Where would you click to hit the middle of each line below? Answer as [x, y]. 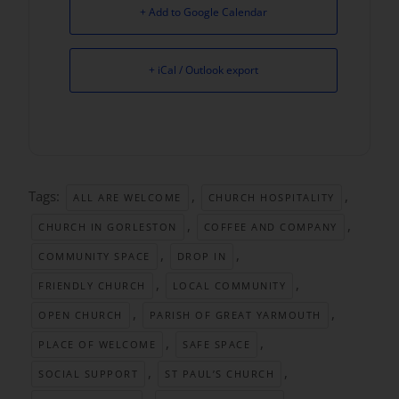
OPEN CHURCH [81, 315]
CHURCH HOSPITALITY [271, 198]
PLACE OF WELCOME [98, 345]
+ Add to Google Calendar [204, 12]
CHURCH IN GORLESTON [108, 227]
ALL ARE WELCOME [127, 198]
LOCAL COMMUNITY [229, 286]
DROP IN [202, 256]
